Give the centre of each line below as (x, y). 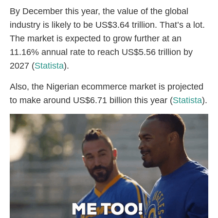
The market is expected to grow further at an (96, 39)
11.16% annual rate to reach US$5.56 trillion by (101, 52)
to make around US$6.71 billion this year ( (91, 100)
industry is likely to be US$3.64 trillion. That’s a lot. (107, 25)
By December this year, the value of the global (99, 11)
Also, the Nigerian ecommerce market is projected (107, 86)
